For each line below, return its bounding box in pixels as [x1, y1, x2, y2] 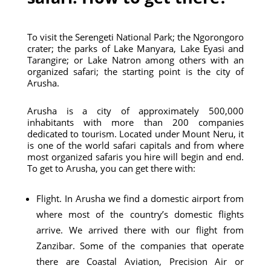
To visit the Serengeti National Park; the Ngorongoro [27, 31, 244, 43]
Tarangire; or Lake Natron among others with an [27, 54, 244, 66]
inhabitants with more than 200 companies [27, 116, 244, 128]
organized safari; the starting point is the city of [27, 65, 244, 77]
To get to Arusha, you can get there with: [27, 162, 195, 174]
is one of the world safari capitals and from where [27, 139, 244, 151]
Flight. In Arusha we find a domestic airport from [36, 192, 244, 204]
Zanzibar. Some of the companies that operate [36, 240, 244, 252]
